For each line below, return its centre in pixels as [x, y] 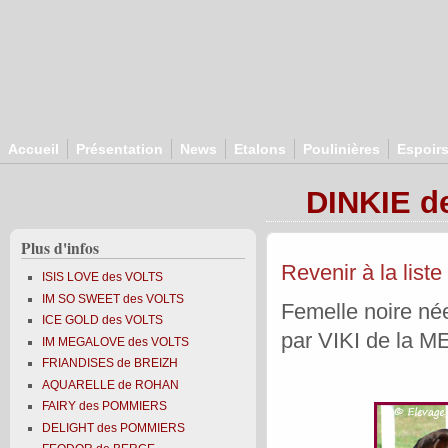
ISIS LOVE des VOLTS [103, 277]
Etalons [260, 149]
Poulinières [341, 149]
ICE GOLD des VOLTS [103, 320]
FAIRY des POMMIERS [105, 406]
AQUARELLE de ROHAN [111, 384]
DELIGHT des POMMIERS [114, 427]
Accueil [33, 149]
